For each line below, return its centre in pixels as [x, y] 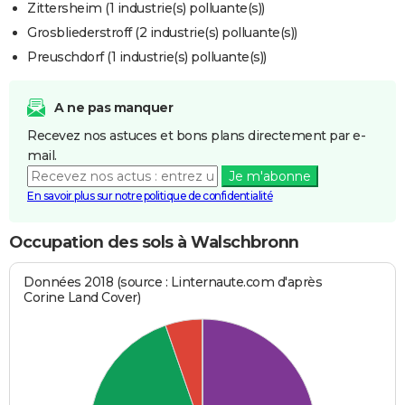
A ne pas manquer [113, 108]
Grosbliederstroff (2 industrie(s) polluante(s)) [162, 33]
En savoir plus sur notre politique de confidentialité [150, 196]
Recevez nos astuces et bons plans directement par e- [196, 136]
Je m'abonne [269, 177]
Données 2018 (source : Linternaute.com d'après [173, 282]
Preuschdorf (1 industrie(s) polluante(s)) [147, 57]
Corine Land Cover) [82, 297]
